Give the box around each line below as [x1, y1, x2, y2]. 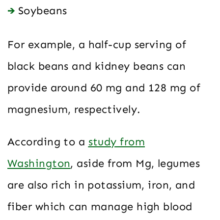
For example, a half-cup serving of [7, 37, 186, 51]
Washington [7, 156, 71, 170]
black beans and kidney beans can [7, 59, 186, 73]
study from [88, 135, 145, 148]
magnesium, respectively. [7, 102, 140, 116]
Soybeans [18, 3, 67, 17]
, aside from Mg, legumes [70, 156, 200, 170]
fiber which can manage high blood [7, 199, 192, 213]
